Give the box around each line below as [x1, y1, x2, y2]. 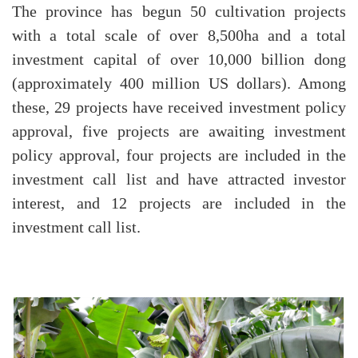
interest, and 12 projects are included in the [12, 194, 346, 213]
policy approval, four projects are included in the [12, 146, 346, 165]
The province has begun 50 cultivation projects [12, 2, 346, 21]
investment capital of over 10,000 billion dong [12, 50, 346, 69]
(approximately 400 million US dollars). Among [12, 74, 346, 93]
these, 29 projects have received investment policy [12, 98, 346, 117]
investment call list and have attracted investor [12, 170, 346, 189]
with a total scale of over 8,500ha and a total [12, 26, 346, 45]
